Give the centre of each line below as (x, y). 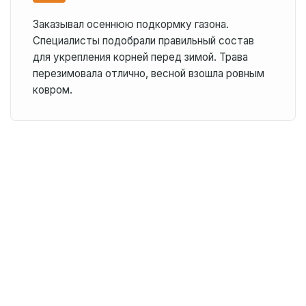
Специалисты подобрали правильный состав (143, 41)
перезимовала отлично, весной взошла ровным (148, 73)
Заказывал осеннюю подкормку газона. (130, 24)
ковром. (52, 90)
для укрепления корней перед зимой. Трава (140, 57)
